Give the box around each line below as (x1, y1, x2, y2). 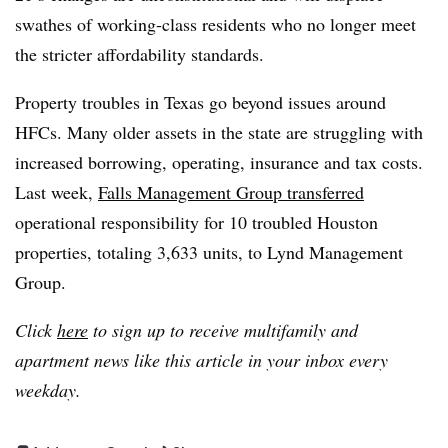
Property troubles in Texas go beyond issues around (15, 90, 386, 114)
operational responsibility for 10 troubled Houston (15, 210, 378, 234)
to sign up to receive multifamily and (88, 318, 358, 342)
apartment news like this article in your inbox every (15, 348, 388, 372)
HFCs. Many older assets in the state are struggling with (15, 120, 423, 144)
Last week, (15, 180, 98, 204)
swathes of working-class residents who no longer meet (15, 12, 416, 36)
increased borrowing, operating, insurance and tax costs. (15, 150, 423, 174)
